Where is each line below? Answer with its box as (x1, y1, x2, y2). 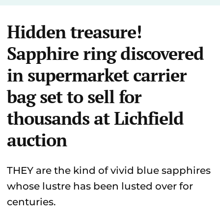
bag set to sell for (7, 85, 141, 108)
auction (7, 128, 67, 151)
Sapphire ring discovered (7, 42, 204, 65)
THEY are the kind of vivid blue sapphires (7, 165, 211, 176)
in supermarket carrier (7, 63, 187, 86)
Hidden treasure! (7, 20, 141, 43)
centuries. (7, 196, 56, 208)
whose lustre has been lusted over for (7, 180, 193, 192)
